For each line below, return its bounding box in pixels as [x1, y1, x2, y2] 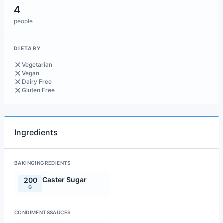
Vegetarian [22, 61, 52, 68]
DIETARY [14, 45, 42, 52]
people [14, 17, 33, 25]
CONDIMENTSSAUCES [14, 209, 71, 215]
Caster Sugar [42, 175, 87, 184]
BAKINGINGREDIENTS [14, 160, 71, 166]
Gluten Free [22, 86, 55, 94]
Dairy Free [22, 78, 52, 85]
